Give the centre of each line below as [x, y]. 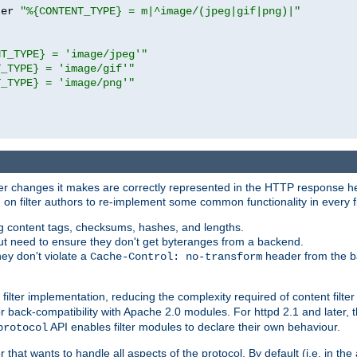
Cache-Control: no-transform [176, 257]
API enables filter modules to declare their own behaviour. [194, 327]
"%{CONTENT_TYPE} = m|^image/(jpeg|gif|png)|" [160, 11]
